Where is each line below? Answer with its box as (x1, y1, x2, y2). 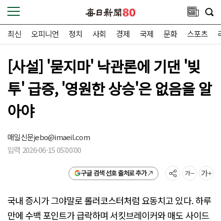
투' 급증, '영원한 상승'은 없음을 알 (7, 77, 212, 99)
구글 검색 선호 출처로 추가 (80, 168, 147, 178)
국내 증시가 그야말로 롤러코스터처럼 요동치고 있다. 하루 (7, 194, 211, 207)
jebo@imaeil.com (34, 132, 90, 142)
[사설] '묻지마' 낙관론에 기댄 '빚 (7, 55, 201, 77)
